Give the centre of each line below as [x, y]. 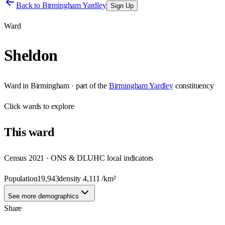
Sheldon [31, 55]
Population [21, 178]
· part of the [88, 85]
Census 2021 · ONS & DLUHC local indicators [79, 158]
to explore [58, 106]
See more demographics [43, 196]
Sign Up [122, 6]
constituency [194, 85]
